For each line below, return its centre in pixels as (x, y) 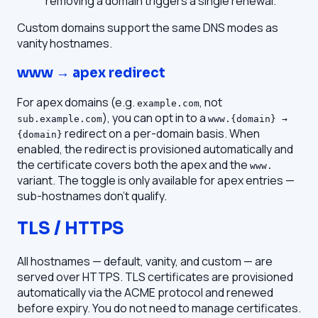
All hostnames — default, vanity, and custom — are (145, 261)
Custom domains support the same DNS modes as (148, 28)
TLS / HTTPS (71, 228)
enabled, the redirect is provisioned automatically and (155, 149)
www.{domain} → (248, 119)
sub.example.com (60, 119)
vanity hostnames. (65, 44)
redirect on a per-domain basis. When (161, 133)
